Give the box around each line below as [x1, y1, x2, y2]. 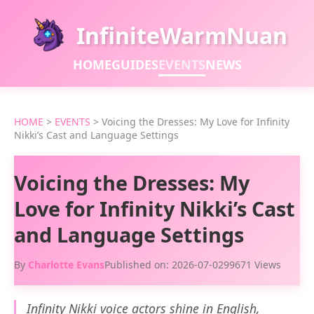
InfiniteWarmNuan [76, 20, 287, 50]
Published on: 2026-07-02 [104, 258, 224, 271]
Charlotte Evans [28, 258, 104, 271]
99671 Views [224, 258, 281, 271]
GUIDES [111, 56, 158, 73]
